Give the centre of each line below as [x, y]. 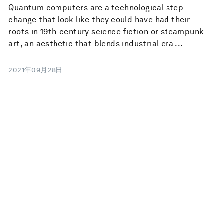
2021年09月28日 [36, 70]
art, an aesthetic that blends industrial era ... [96, 44]
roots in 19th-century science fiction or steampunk [106, 32]
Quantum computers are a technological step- [98, 8]
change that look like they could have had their [99, 20]
